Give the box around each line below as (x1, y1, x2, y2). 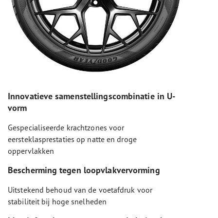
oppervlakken (8, 145, 54, 156)
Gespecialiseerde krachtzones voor (8, 122, 125, 132)
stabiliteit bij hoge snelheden (8, 196, 107, 206)
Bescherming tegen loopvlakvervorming (8, 164, 160, 176)
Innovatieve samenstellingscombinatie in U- (8, 90, 176, 102)
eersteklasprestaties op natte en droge (8, 134, 137, 144)
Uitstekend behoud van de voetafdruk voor (8, 184, 153, 195)
